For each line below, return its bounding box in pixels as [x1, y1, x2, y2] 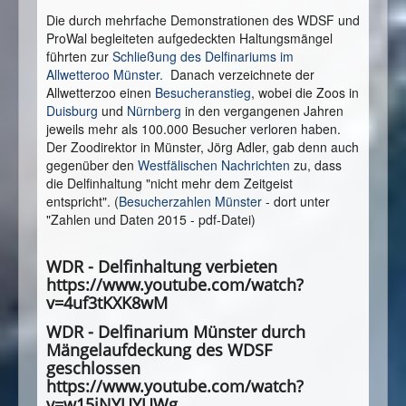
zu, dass [290, 156, 342, 175]
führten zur [46, 47, 112, 66]
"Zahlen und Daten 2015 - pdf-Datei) [46, 210, 256, 229]
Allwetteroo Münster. [46, 65, 167, 84]
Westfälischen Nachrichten [138, 156, 290, 175]
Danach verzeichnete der [167, 65, 314, 84]
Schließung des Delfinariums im [112, 47, 294, 66]
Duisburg [46, 101, 98, 121]
